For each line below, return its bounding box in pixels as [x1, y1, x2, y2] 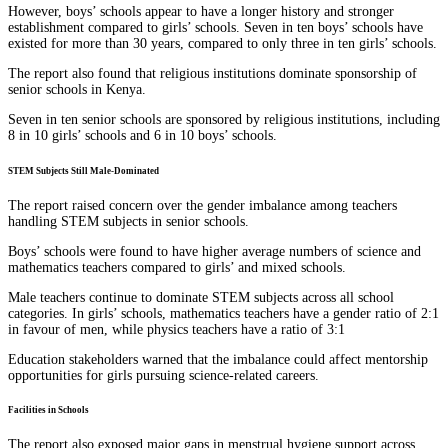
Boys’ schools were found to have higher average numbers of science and [8, 243, 421, 259]
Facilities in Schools [8, 405, 89, 416]
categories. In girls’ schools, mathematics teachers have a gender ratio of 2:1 [8, 305, 439, 321]
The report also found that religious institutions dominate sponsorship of [8, 65, 417, 81]
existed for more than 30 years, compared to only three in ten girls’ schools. [8, 35, 437, 51]
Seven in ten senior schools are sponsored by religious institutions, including [8, 111, 440, 127]
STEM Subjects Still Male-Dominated [8, 165, 159, 176]
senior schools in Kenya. [8, 81, 146, 97]
